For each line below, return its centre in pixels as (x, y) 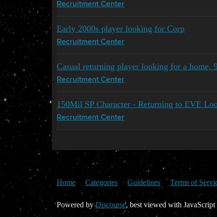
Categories (101, 182)
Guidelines (144, 182)
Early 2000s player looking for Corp (121, 28)
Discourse (111, 204)
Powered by (76, 204)
